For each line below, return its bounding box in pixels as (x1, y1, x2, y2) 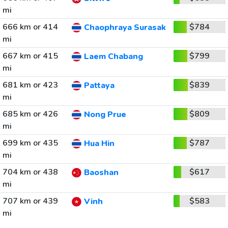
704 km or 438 (2, 166, 58, 178)
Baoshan (83, 167, 119, 179)
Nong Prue (83, 109, 126, 121)
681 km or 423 (2, 79, 58, 91)
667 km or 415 (2, 50, 58, 62)
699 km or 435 (2, 137, 58, 149)
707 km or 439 (2, 195, 58, 207)
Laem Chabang (83, 51, 143, 63)
